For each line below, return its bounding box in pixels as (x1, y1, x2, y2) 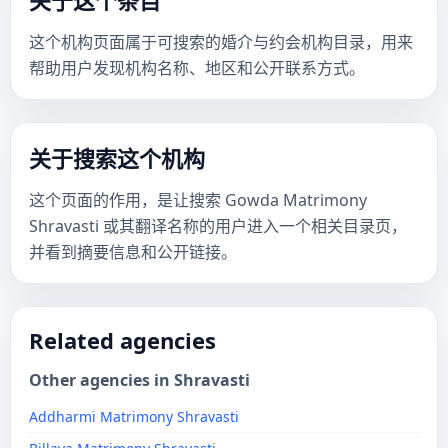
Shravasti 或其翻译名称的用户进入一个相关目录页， (29, 215, 407, 237)
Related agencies (29, 325, 216, 355)
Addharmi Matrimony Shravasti (29, 407, 239, 426)
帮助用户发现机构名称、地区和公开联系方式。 (29, 57, 365, 79)
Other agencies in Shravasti (29, 369, 250, 391)
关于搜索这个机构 (29, 143, 205, 173)
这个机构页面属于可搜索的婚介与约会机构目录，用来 (29, 31, 413, 53)
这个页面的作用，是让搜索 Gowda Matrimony (29, 189, 367, 211)
